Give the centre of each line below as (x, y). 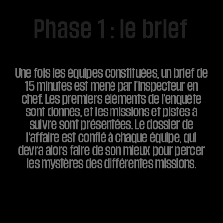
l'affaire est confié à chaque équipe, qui (111, 138)
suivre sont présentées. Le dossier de (111, 125)
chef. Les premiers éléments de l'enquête (111, 99)
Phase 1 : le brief (111, 29)
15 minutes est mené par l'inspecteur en (111, 86)
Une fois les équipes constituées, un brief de (111, 73)
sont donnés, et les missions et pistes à (111, 112)
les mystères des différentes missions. (111, 164)
